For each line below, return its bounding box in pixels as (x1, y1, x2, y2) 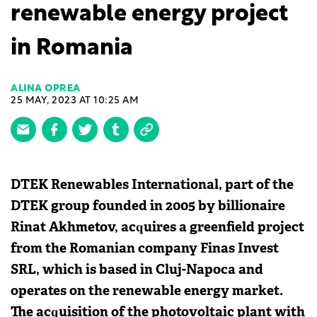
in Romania (11, 38, 133, 61)
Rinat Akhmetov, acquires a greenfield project (11, 217, 304, 236)
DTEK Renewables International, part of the (11, 175, 294, 193)
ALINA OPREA (11, 83, 81, 94)
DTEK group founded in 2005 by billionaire (11, 196, 285, 214)
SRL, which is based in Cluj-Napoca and (11, 260, 263, 278)
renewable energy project (11, 4, 288, 27)
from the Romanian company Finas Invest (11, 238, 279, 257)
